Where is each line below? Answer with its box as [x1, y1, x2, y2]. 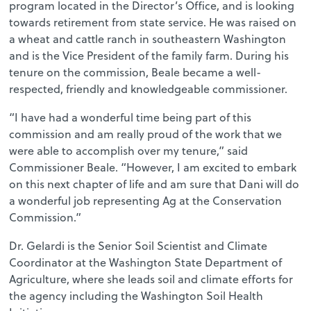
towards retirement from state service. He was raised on [9, 14, 297, 30]
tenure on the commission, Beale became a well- [9, 64, 262, 80]
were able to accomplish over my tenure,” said [9, 142, 249, 158]
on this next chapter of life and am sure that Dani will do [9, 176, 300, 192]
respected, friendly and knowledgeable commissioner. [9, 81, 288, 96]
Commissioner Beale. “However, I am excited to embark [9, 159, 297, 175]
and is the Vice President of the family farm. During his [9, 47, 289, 63]
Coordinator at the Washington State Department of [9, 254, 283, 270]
